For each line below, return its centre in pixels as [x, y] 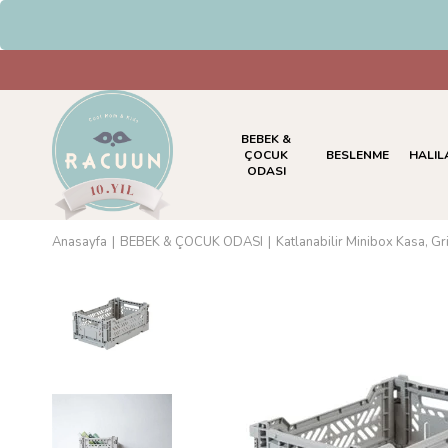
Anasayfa [79, 242]
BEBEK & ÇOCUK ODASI [191, 242]
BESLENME [357, 155]
